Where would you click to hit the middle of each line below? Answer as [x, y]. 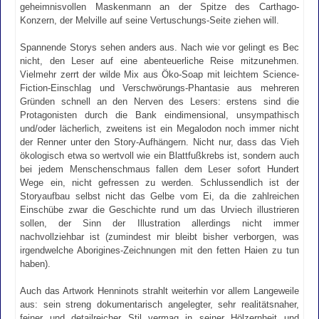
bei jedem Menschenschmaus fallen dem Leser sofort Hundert [159, 169]
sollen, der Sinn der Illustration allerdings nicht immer [159, 223]
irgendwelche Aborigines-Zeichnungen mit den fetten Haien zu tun [159, 250]
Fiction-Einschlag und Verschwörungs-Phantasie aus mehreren [159, 88]
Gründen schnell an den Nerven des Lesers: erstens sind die [159, 101]
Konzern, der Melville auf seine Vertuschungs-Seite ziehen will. [150, 20]
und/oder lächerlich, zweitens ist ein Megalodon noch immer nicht [159, 128]
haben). [36, 263]
